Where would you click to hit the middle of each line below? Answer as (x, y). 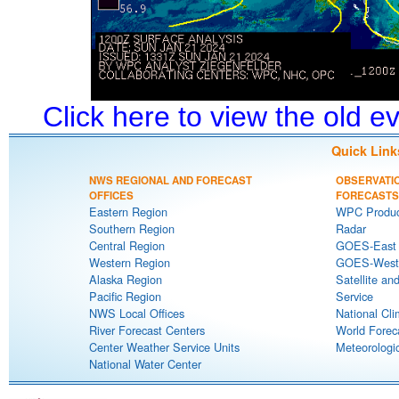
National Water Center (145, 364)
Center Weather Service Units (164, 347)
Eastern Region (128, 212)
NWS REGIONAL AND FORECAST (171, 180)
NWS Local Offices (137, 313)
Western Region (130, 262)
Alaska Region (126, 279)
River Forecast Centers (147, 330)
